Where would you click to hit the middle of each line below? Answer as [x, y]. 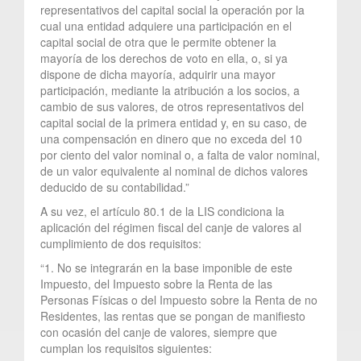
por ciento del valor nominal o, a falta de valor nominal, [180, 154]
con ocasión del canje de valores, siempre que [159, 332]
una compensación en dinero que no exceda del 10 [171, 138]
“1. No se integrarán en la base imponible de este [166, 267]
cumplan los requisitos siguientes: [126, 348]
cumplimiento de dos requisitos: [121, 243]
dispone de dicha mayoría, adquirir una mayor [158, 74]
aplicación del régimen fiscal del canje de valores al [171, 227]
